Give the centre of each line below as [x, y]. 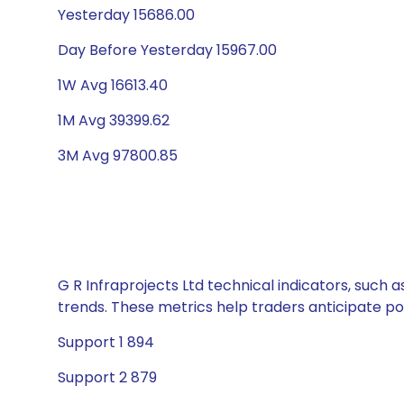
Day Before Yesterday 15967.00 [167, 50]
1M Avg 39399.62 [114, 120]
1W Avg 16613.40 [113, 85]
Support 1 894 [106, 342]
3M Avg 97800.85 [118, 156]
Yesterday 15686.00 [126, 15]
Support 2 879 [107, 377]
